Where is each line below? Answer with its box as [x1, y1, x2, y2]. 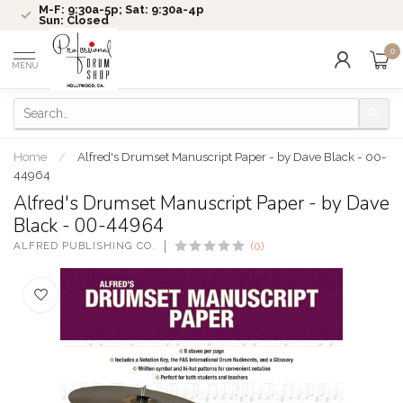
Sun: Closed [39, 13, 109, 27]
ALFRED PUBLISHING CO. [13, 239, 156, 252]
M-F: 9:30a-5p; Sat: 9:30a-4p [39, 3, 204, 16]
